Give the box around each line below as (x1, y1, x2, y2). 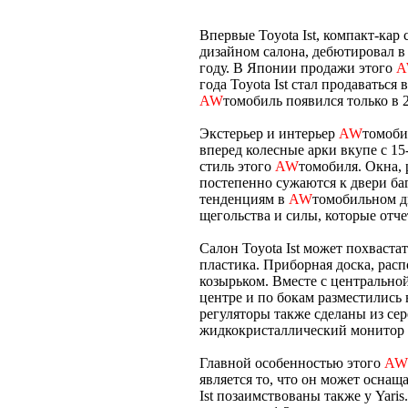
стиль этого (199, 158, 275, 174)
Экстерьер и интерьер (199, 125, 339, 141)
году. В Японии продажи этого (199, 59, 396, 76)
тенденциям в (199, 190, 289, 207)
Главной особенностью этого (199, 354, 384, 371)
